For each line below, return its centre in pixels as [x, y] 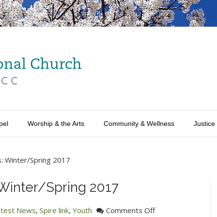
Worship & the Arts [56, 124]
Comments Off [131, 210]
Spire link [54, 210]
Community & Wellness [139, 124]
